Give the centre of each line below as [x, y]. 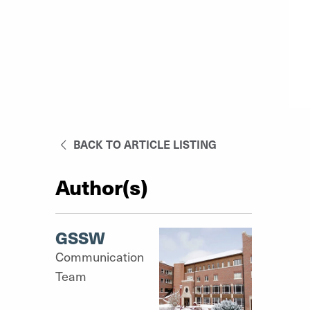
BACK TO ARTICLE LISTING [144, 144]
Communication [100, 256]
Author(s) [101, 186]
